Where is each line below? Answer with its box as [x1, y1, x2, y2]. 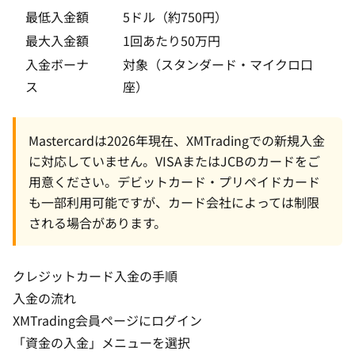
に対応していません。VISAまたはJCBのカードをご [29, 151, 320, 170]
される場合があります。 [29, 213, 166, 232]
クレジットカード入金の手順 [13, 266, 177, 285]
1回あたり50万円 [123, 31, 220, 50]
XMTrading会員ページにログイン [13, 311, 202, 330]
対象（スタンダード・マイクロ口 [123, 55, 313, 74]
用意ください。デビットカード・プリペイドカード [29, 172, 320, 191]
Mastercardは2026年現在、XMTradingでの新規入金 [29, 131, 325, 150]
